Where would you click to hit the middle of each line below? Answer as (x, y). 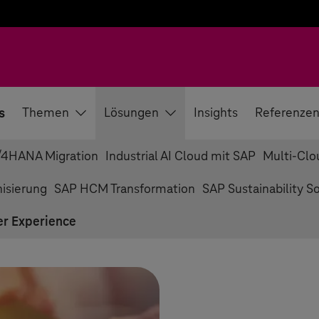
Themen (46, 113)
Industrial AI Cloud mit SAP (181, 157)
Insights (216, 113)
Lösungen (131, 113)
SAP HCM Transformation (125, 189)
